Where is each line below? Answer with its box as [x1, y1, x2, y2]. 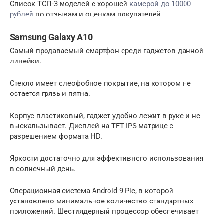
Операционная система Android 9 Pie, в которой [10, 186, 173, 195]
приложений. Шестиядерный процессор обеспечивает [10, 206, 199, 216]
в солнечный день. [10, 164, 76, 173]
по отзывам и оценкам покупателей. [33, 9, 163, 18]
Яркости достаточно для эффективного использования [10, 154, 203, 163]
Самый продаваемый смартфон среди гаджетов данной [10, 46, 203, 55]
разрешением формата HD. [10, 131, 102, 140]
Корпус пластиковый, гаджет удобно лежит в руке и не [10, 111, 200, 120]
